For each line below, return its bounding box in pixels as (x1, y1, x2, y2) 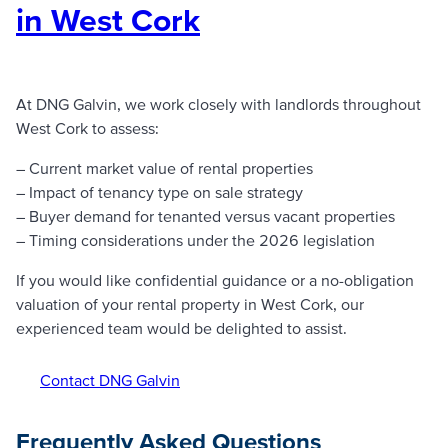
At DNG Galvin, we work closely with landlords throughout (16, 94, 421, 113)
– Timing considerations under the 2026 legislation (16, 230, 375, 249)
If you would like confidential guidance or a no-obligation (16, 270, 414, 289)
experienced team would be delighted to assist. (16, 318, 347, 337)
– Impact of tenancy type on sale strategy (16, 182, 303, 201)
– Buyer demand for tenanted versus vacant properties (16, 206, 395, 225)
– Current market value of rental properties (16, 158, 313, 177)
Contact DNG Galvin (40, 370, 180, 389)
